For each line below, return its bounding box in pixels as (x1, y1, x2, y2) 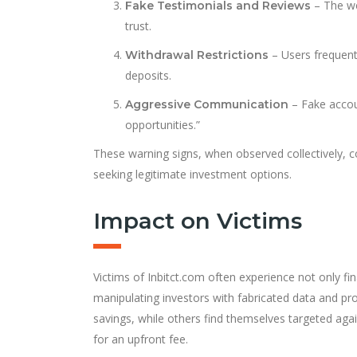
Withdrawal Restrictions (125, 47, 269, 62)
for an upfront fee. (93, 331, 188, 347)
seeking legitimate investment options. (93, 166, 292, 182)
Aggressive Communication (125, 96, 288, 112)
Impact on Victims (93, 206, 302, 234)
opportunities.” (125, 116, 200, 132)
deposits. (125, 67, 171, 83)
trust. (125, 18, 151, 33)
